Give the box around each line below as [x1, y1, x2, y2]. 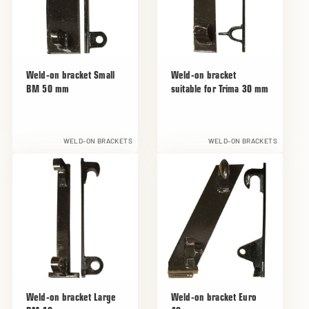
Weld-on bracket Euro [171, 292, 257, 303]
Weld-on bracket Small [26, 70, 114, 81]
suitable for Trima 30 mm [171, 84, 269, 95]
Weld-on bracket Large [26, 292, 116, 303]
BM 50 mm [26, 84, 70, 95]
